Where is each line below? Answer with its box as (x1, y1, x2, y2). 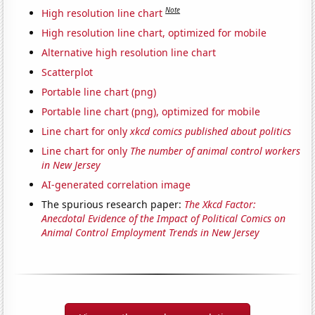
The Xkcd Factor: (184, 197, 257, 211)
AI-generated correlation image (41, 177, 191, 191)
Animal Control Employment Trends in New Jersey (41, 225, 260, 239)
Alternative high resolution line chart (41, 45, 217, 59)
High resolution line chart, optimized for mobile (41, 25, 267, 39)
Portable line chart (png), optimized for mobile (41, 104, 261, 118)
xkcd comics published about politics (130, 124, 292, 138)
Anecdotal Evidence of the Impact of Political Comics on (41, 211, 286, 225)
